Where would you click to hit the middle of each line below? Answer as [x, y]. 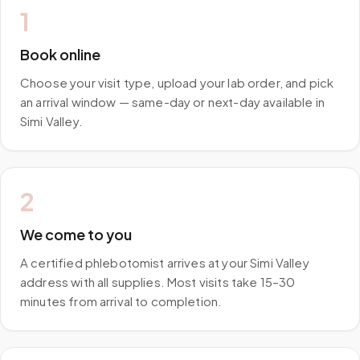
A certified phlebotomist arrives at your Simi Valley [165, 262]
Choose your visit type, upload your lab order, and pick [177, 82]
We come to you [76, 234]
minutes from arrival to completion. [121, 301]
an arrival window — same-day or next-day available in [172, 102]
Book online [60, 54]
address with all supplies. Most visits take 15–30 [158, 282]
